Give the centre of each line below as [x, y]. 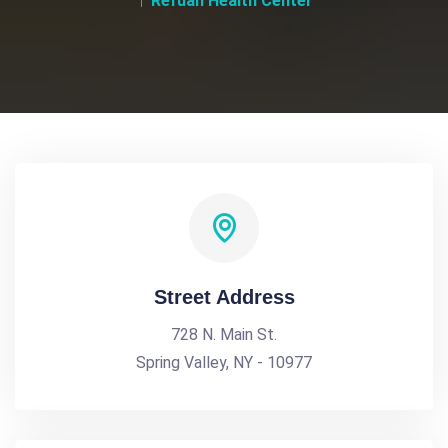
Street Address [224, 297]
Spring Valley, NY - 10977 [224, 362]
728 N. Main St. [224, 334]
